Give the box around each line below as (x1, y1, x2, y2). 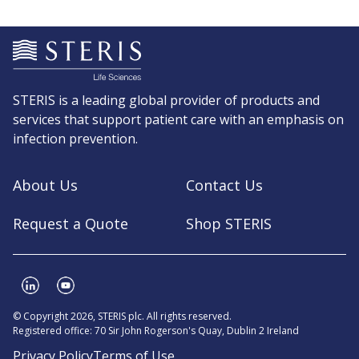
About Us (13, 175, 78, 195)
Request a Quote (13, 213, 128, 233)
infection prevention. (13, 129, 138, 147)
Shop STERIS (186, 213, 272, 233)
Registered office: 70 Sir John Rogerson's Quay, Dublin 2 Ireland (13, 323, 299, 337)
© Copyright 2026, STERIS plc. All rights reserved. (13, 309, 232, 323)
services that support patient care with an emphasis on (13, 110, 344, 128)
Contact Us (186, 175, 263, 195)
